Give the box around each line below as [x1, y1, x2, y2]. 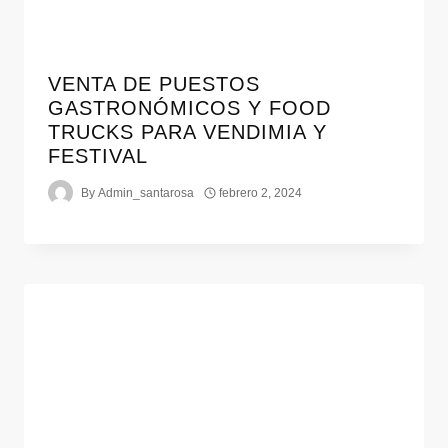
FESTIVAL [48, 145, 148, 168]
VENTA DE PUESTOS [48, 73, 260, 96]
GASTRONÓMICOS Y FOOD [48, 97, 331, 120]
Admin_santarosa [98, 185, 195, 200]
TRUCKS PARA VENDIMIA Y [48, 121, 327, 144]
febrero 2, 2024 [219, 185, 303, 200]
